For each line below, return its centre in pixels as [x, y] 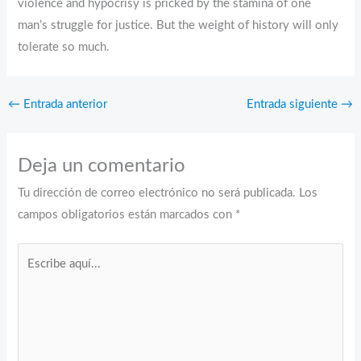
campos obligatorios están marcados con [127, 214]
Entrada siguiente [294, 105]
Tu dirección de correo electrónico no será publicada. [157, 193]
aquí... [33, 275]
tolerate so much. [64, 48]
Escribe [37, 253]
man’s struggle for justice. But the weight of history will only [178, 26]
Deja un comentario [102, 166]
